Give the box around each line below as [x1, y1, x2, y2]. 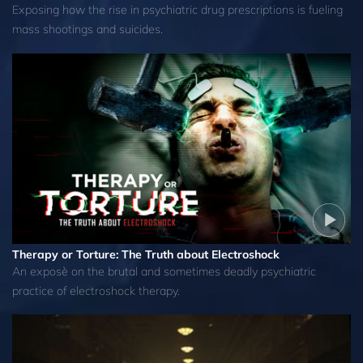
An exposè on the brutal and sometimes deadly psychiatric [12, 263, 316, 279]
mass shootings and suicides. [12, 22, 163, 37]
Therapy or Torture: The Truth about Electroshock [12, 246, 280, 262]
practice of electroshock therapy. [12, 283, 180, 298]
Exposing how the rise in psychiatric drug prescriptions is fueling [12, 2, 343, 18]
